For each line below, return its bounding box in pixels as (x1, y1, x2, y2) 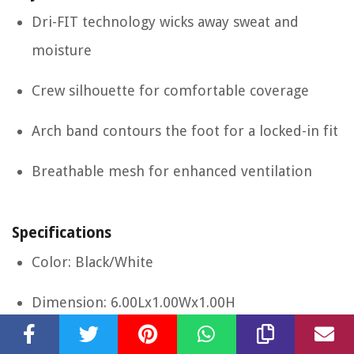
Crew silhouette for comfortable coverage (32, 82, 309, 100)
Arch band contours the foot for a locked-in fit (32, 122, 338, 140)
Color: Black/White (32, 254, 153, 271)
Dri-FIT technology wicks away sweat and (32, 13, 299, 31)
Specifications (12, 224, 111, 243)
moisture (32, 42, 92, 59)
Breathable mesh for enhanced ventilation (32, 163, 312, 180)
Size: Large (32, 334, 100, 352)
